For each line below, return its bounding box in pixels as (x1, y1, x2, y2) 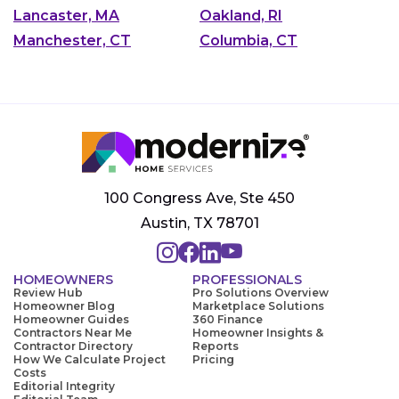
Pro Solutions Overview (192, 286, 329, 300)
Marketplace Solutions (192, 299, 324, 313)
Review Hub (13, 286, 83, 300)
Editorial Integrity (13, 379, 115, 394)
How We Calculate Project (13, 353, 166, 367)
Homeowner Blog (13, 299, 115, 313)
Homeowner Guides (13, 313, 129, 327)
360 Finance (192, 313, 263, 327)
